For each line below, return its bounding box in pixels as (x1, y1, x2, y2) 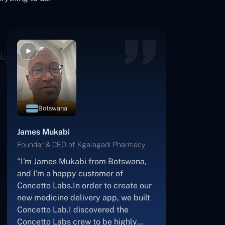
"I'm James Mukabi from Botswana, (17, 157, 147, 166)
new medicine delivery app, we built (17, 193, 150, 202)
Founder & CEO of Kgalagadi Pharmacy (17, 140, 145, 149)
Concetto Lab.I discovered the (17, 205, 129, 214)
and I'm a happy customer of (17, 169, 123, 178)
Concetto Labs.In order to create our (17, 181, 152, 190)
